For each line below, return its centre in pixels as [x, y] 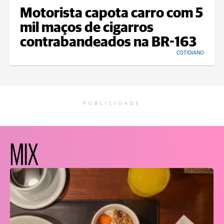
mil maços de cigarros [87, 28]
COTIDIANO [190, 53]
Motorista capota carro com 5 [111, 14]
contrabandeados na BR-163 [108, 43]
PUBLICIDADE [112, 104]
